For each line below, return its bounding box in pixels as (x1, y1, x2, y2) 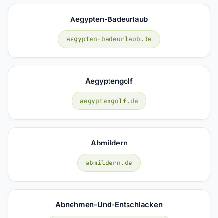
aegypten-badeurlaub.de (66, 35, 152, 43)
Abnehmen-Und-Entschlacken (55, 200, 163, 209)
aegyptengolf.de (80, 96, 138, 105)
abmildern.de (86, 158, 132, 167)
